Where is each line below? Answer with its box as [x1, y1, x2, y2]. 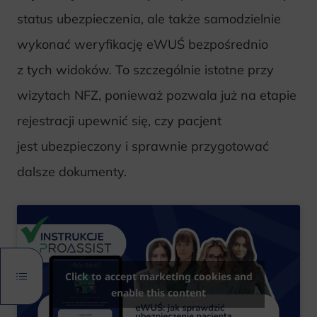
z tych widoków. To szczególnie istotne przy [17, 61, 274, 78]
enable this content [111, 286, 206, 300]
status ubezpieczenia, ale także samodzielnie [17, 10, 281, 27]
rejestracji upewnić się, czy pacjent [17, 112, 221, 129]
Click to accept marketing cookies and [64, 270, 253, 284]
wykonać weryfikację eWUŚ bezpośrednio [17, 35, 268, 52]
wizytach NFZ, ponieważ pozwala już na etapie [17, 86, 296, 103]
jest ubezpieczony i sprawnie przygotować [17, 137, 269, 154]
